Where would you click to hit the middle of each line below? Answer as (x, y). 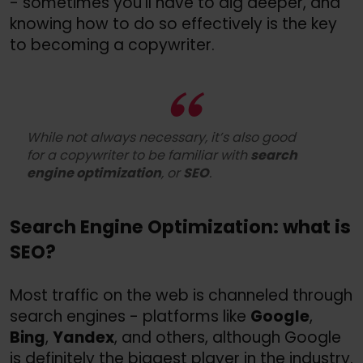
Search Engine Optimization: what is (180, 227)
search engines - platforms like (130, 316)
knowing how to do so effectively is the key (173, 24)
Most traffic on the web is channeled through (181, 295)
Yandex (83, 337)
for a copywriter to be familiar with (139, 156)
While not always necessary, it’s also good (162, 138)
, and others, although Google (228, 337)
